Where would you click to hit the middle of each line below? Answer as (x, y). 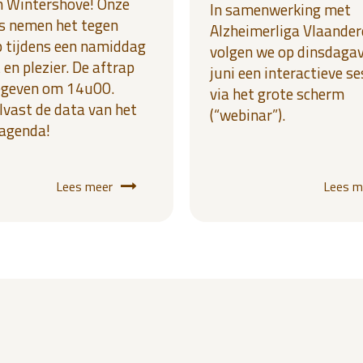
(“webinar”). (248, 115)
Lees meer (84, 186)
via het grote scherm (277, 94)
